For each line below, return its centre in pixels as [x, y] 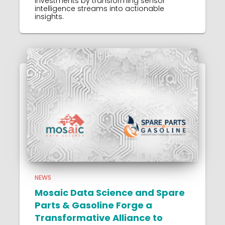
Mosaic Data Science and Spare [110, 193]
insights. [49, 16]
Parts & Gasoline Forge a [93, 205]
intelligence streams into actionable [99, 8]
